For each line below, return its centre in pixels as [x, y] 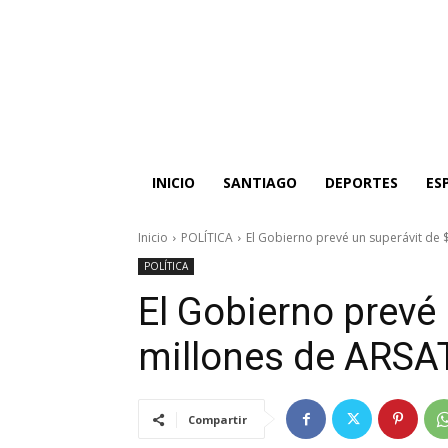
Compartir [217, 419]
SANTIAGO [260, 182]
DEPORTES [361, 182]
